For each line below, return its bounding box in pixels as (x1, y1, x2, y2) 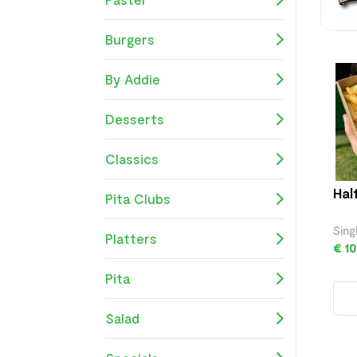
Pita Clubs (105, 190, 171, 206)
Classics (105, 150, 159, 167)
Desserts (105, 110, 164, 127)
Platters (105, 229, 157, 246)
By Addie (105, 70, 160, 87)
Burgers (105, 30, 155, 47)
